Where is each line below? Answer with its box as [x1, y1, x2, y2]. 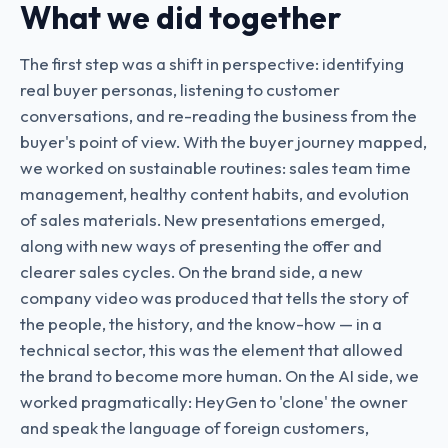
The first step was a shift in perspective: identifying [20, 53, 404, 74]
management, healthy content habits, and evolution [20, 183, 409, 204]
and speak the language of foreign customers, [20, 417, 369, 438]
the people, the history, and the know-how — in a [20, 313, 382, 334]
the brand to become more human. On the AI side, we [20, 365, 419, 386]
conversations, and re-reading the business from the [20, 105, 417, 126]
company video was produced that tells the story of [20, 287, 409, 308]
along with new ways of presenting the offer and [20, 235, 382, 256]
